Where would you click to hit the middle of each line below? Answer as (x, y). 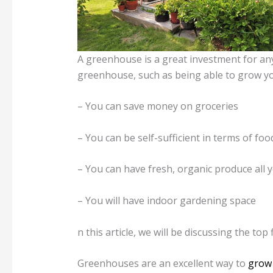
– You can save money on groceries (158, 106)
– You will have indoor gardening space (166, 201)
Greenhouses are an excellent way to (162, 264)
